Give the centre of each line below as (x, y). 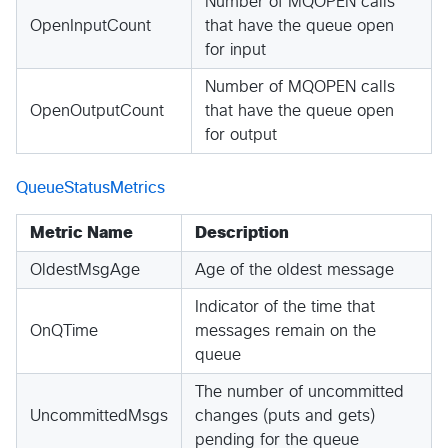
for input (235, 49)
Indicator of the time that (285, 306)
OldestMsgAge (85, 269)
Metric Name (81, 232)
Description (242, 232)
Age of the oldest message (294, 269)
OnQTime (64, 330)
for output (241, 134)
